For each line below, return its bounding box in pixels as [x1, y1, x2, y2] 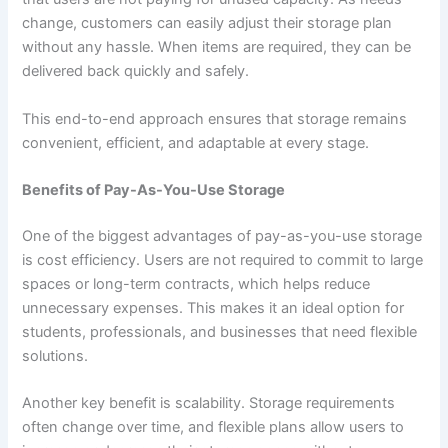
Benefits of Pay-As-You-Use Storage [22, 180, 286, 199]
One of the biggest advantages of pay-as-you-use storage [22, 226, 423, 245]
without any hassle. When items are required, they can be [22, 38, 412, 57]
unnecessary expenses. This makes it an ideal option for [22, 298, 405, 317]
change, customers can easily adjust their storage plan [22, 14, 393, 33]
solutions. [22, 346, 89, 365]
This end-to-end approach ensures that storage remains [22, 109, 408, 128]
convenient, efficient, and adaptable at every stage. [22, 133, 370, 152]
